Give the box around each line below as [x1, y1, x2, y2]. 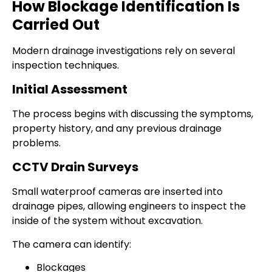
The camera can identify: [12, 237, 131, 251]
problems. [12, 135, 61, 150]
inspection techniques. [12, 58, 119, 72]
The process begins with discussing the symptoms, [12, 106, 253, 121]
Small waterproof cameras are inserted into [12, 185, 223, 199]
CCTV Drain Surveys [12, 158, 138, 176]
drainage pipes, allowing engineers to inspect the [12, 199, 246, 214]
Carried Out [12, 14, 100, 35]
